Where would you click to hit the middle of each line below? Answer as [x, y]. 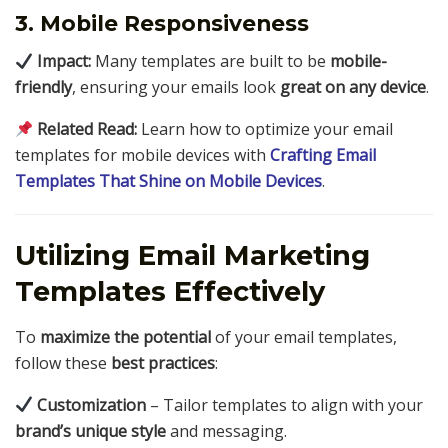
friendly [43, 87]
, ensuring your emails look [176, 87]
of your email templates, [304, 336]
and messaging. [226, 430]
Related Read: [87, 129]
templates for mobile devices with [142, 155]
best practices [163, 362]
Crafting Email [323, 155]
